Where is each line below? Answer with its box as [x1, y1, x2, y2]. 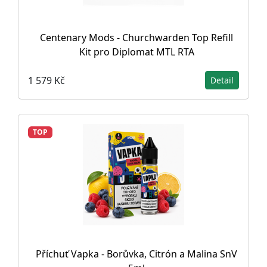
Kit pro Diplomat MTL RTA [79, 45, 194, 58]
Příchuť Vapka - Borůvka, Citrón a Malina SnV [36, 247, 237, 260]
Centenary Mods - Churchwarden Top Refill [40, 31, 233, 44]
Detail [210, 74, 234, 86]
